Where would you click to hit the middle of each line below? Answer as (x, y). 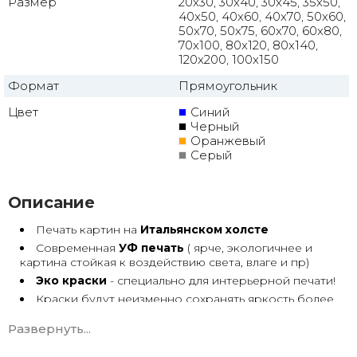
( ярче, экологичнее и (250, 248)
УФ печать (153, 248)
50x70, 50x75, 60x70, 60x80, (260, 31)
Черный (215, 126)
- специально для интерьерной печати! (224, 280)
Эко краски (73, 280)
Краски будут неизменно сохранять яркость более (185, 299)
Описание (51, 202)
